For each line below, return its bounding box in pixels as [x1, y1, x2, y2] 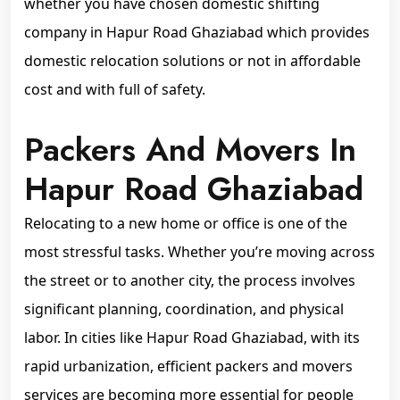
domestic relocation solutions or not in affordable [24, 51, 361, 71]
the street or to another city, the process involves [24, 271, 355, 290]
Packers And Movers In [24, 126, 356, 173]
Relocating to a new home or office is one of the [24, 213, 347, 233]
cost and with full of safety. [24, 79, 205, 99]
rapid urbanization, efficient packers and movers [24, 356, 353, 376]
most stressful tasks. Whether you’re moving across [24, 242, 375, 262]
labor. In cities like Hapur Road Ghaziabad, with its [24, 328, 360, 347]
